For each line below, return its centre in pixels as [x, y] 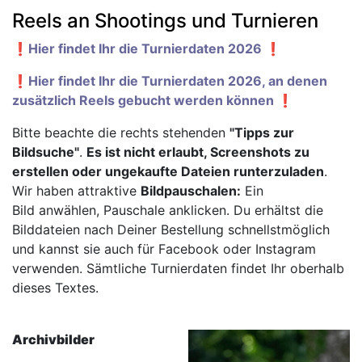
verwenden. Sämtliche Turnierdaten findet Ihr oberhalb [178, 268]
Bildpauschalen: [191, 190]
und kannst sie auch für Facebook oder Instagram [164, 248]
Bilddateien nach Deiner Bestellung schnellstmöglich [171, 229]
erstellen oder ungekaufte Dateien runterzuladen [168, 171]
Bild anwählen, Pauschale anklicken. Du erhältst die [168, 210]
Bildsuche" [46, 152]
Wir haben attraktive [76, 190]
